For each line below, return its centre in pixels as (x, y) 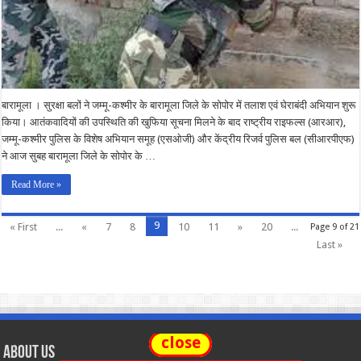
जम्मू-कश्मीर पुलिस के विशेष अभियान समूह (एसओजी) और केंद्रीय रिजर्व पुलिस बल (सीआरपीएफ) (178, 139)
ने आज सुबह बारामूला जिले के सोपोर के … (79, 156)
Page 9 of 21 (334, 226)
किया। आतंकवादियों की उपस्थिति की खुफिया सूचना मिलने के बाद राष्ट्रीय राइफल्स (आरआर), (174, 122)
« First (24, 226)
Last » (330, 244)
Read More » (37, 184)
